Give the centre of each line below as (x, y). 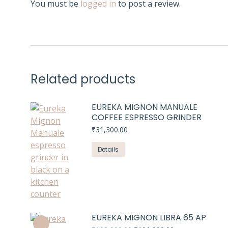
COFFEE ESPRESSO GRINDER (147, 117)
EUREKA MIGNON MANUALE (145, 107)
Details (108, 149)
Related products (83, 79)
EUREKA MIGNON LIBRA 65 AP (149, 217)
